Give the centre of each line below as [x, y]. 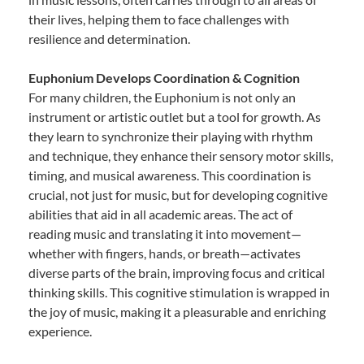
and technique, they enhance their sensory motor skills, [181, 155]
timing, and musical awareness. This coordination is [170, 175]
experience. [60, 331]
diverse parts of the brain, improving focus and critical [177, 272]
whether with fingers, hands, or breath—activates [165, 253]
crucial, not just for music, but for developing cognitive [178, 194]
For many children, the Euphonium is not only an [162, 97]
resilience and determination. [109, 38]
